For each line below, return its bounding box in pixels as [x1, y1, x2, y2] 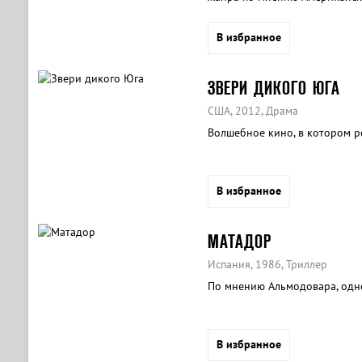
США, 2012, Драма [207, 103, 298, 118]
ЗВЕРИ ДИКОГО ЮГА [207, 78, 340, 98]
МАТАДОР [207, 231, 271, 251]
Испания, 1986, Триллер [207, 257, 327, 271]
